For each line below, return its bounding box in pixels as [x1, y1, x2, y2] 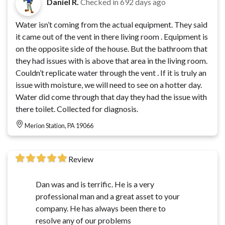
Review [68, 154, 93, 164]
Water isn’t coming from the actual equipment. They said [16, 20, 207, 30]
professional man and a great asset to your [36, 191, 180, 201]
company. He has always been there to [36, 203, 166, 213]
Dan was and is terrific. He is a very [36, 179, 154, 189]
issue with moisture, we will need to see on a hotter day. [16, 80, 202, 90]
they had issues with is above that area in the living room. [16, 56, 207, 66]
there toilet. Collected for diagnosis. [16, 104, 138, 114]
